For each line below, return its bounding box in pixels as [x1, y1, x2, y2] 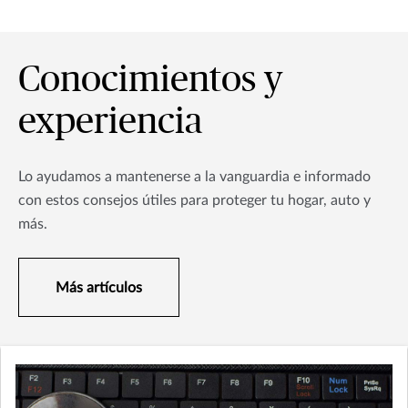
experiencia [18, 104, 203, 141]
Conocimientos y [18, 62, 282, 99]
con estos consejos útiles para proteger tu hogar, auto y [18, 193, 371, 209]
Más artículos [56, 280, 142, 296]
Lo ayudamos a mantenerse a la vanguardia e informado [18, 169, 371, 185]
